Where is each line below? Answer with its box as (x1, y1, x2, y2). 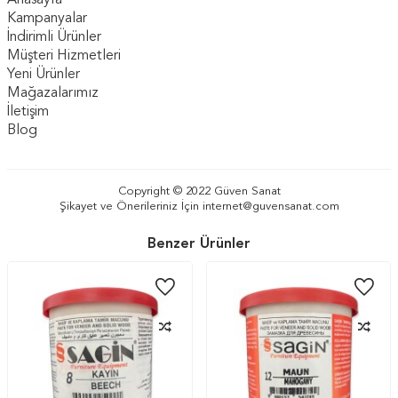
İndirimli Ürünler (7, 30, 101, 45)
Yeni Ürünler (7, 68, 80, 83)
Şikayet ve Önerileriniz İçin (59, 201, 203, 213)
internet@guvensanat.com (202, 201, 339, 213)
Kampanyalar (7, 12, 87, 27)
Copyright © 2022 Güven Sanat (117, 186, 281, 198)
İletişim (7, 105, 49, 120)
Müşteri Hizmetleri (7, 49, 121, 64)
